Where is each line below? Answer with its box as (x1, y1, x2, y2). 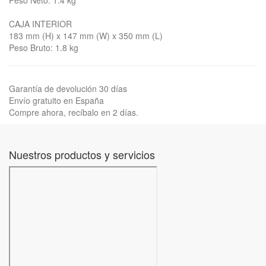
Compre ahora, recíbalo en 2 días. (9, 106, 138, 118)
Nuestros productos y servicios (9, 147, 155, 162)
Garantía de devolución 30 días (9, 83, 127, 94)
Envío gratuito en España (9, 94, 104, 106)
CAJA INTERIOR (9, 18, 72, 30)
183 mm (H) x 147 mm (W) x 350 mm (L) (9, 30, 163, 42)
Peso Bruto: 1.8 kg (9, 42, 78, 53)
